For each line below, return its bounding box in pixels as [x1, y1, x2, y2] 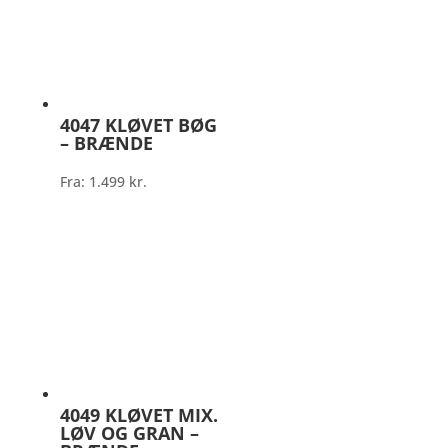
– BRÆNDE [59, 131, 153, 156]
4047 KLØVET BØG [59, 113, 217, 138]
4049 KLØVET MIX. [59, 403, 218, 428]
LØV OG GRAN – [59, 421, 199, 446]
